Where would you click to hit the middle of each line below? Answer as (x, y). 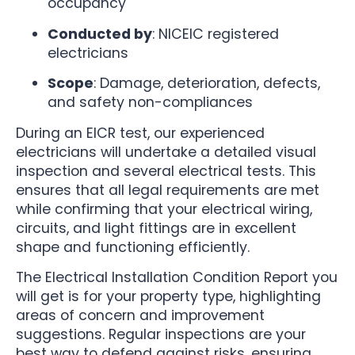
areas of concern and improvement (140, 316)
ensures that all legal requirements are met (168, 190)
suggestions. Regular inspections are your (161, 335)
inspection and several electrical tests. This (166, 171)
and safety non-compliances (150, 103)
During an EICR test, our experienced (140, 133)
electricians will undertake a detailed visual (166, 152)
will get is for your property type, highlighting (168, 297)
